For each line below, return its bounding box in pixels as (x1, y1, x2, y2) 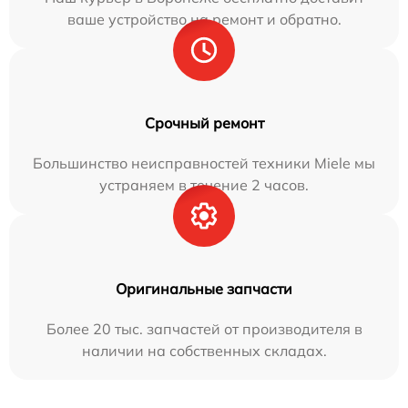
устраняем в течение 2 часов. (99, 176, 309, 195)
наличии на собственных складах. (81, 342, 327, 361)
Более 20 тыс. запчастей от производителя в (46, 320, 362, 339)
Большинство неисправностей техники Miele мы (33, 154, 375, 173)
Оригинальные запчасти (116, 280, 292, 299)
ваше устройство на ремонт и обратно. (66, 10, 342, 29)
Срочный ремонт (144, 114, 264, 133)
